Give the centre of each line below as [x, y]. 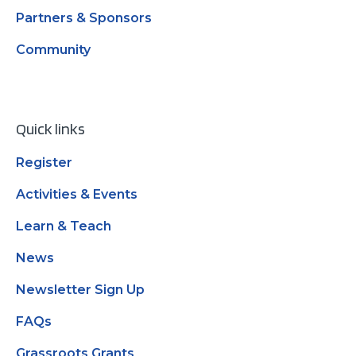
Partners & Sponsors [84, 18]
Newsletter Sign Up [80, 290]
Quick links [50, 129]
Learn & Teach [64, 226]
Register [44, 163]
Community [53, 50]
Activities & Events [77, 194]
